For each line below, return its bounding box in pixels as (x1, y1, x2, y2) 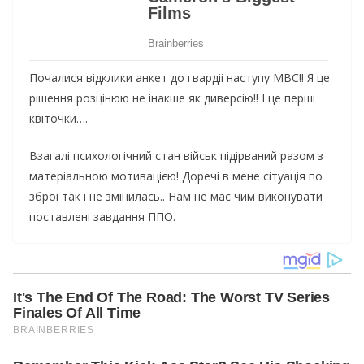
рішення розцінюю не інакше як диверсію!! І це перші (29, 89, 315, 106)
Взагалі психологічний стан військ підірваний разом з (29, 147, 323, 163)
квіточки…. (29, 110, 88, 126)
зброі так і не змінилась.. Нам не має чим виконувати (29, 188, 323, 204)
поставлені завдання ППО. (29, 208, 175, 224)
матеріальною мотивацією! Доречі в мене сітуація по (29, 167, 323, 184)
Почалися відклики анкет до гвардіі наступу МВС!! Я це (29, 69, 330, 85)
